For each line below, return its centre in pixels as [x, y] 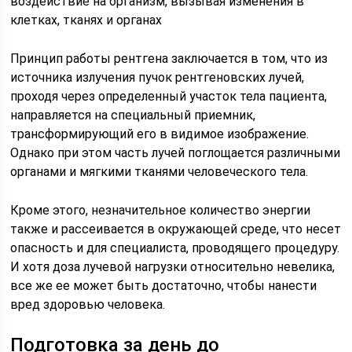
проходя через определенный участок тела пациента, [169, 96]
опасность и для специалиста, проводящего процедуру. [175, 248]
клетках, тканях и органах [86, 20]
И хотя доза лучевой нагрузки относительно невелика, [173, 267]
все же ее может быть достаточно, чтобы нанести [164, 286]
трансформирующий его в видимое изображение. [160, 134]
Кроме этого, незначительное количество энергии [161, 210]
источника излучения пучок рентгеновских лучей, [158, 77]
